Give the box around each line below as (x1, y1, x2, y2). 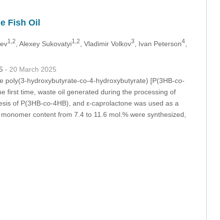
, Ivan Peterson (134, 39, 182, 48)
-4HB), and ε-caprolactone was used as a (50, 99, 179, 107)
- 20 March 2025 (4, 65, 56, 73)
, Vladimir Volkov (80, 39, 131, 48)
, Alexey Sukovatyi (15, 39, 72, 48)
